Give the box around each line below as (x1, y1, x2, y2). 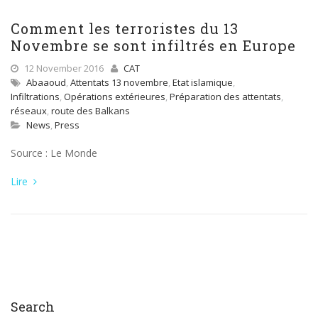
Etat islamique (172, 76, 233, 89)
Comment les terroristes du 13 (11, 19, 238, 38)
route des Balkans (51, 104, 130, 117)
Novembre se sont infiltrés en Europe (11, 36, 296, 55)
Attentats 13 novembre (70, 76, 168, 89)
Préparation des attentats (170, 90, 281, 103)
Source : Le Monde (11, 146, 97, 160)
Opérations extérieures (64, 90, 165, 103)
